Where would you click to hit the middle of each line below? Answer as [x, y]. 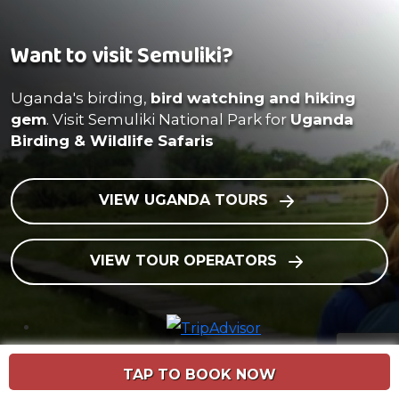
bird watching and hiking [253, 98]
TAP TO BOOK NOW [199, 375]
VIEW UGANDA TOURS [185, 200]
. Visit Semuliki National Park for [168, 119]
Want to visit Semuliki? [122, 56]
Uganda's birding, [81, 98]
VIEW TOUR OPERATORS [185, 261]
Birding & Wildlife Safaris [112, 141]
